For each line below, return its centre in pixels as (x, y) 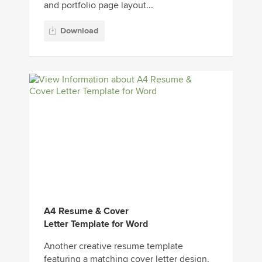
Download (79, 30)
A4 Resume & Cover (86, 211)
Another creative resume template (113, 246)
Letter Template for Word (96, 224)
